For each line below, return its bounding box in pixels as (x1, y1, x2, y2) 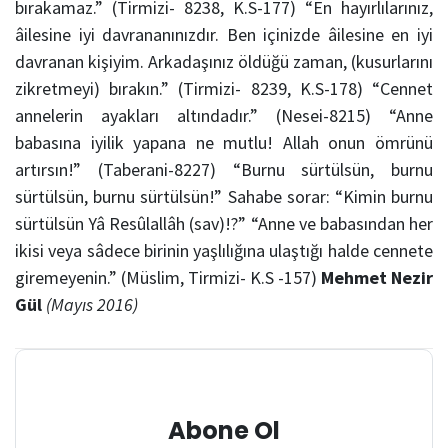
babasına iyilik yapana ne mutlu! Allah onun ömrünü (15, 131, 433, 155)
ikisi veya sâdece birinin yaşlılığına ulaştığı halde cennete (15, 239, 433, 263)
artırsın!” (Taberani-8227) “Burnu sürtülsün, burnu (15, 158, 433, 182)
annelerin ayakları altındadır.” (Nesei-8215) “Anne (15, 104, 433, 128)
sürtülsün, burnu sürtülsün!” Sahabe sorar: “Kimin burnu (15, 185, 433, 209)
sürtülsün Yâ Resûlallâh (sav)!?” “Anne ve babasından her (15, 212, 433, 236)
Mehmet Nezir (321, 266, 433, 290)
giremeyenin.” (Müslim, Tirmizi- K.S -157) (15, 266, 321, 290)
